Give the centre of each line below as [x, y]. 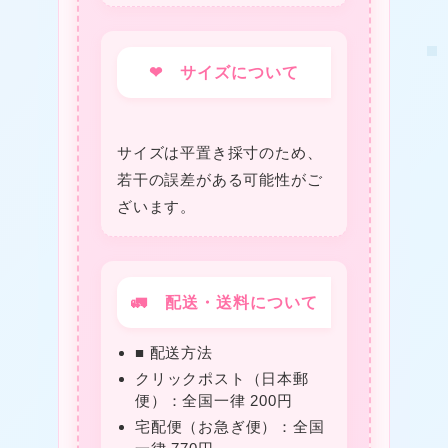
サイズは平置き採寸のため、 [219, 153]
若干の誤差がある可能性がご [219, 180]
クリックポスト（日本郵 [221, 378]
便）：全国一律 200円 [213, 400]
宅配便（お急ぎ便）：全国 [229, 426]
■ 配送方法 [173, 353]
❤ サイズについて [224, 73]
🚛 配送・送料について [224, 303]
